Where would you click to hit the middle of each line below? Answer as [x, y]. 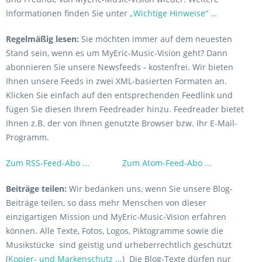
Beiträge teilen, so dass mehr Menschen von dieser [106, 203]
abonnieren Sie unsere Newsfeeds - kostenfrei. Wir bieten [120, 67]
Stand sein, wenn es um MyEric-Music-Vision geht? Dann [117, 53]
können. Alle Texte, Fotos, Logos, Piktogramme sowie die [115, 231]
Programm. [27, 137]
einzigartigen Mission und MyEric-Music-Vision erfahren [116, 217]
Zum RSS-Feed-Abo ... [49, 163]
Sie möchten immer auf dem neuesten [156, 39]
